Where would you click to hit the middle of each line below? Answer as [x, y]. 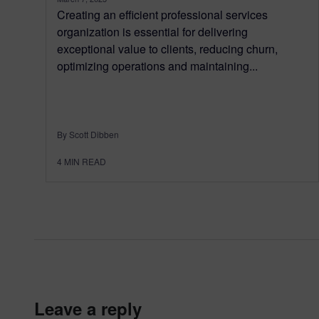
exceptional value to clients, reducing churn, [167, 48]
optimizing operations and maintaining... [157, 66]
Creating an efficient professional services [162, 14]
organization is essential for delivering [152, 31]
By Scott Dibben [88, 134]
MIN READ [85, 161]
